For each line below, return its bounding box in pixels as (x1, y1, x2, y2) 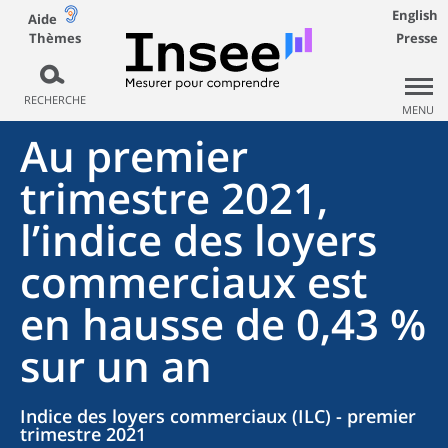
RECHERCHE (23, 92, 86, 107)
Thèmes (28, 28, 81, 47)
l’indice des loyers (20, 211, 377, 268)
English (392, 6, 438, 24)
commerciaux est (20, 253, 368, 310)
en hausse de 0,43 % (20, 295, 426, 352)
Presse (396, 29, 438, 47)
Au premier (20, 127, 248, 184)
